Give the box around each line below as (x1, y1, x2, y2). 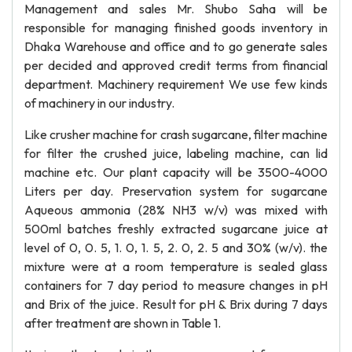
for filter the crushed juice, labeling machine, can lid (24, 145, 328, 161)
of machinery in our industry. (24, 95, 174, 111)
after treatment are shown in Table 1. (24, 315, 221, 331)
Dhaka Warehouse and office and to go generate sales (24, 38, 328, 54)
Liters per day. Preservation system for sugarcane (24, 183, 328, 199)
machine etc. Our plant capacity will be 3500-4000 (24, 164, 328, 180)
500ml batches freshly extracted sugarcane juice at (24, 221, 328, 236)
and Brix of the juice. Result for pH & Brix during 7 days (24, 296, 328, 312)
